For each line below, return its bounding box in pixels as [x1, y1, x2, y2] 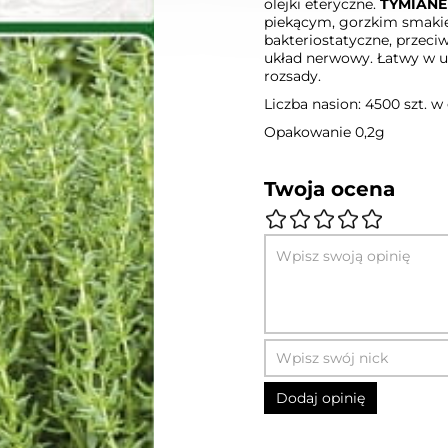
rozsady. [264, 67, 321, 85]
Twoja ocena [264, 177, 395, 201]
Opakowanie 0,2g [264, 123, 385, 141]
